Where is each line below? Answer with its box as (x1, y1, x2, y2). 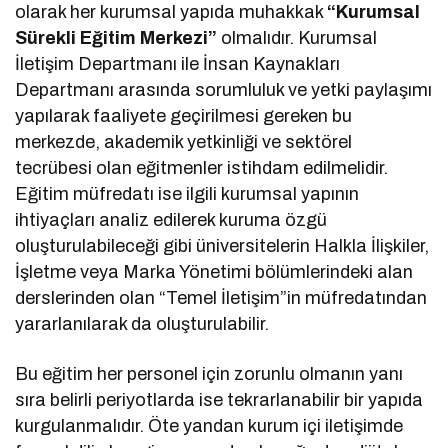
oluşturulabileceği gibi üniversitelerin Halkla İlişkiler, (15, 236, 430, 257)
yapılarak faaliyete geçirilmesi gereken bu (15, 106, 353, 127)
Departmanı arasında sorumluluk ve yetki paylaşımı (15, 80, 433, 101)
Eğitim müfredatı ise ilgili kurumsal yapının (15, 184, 360, 205)
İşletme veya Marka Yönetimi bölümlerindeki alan (15, 262, 414, 283)
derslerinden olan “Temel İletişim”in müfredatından (15, 288, 428, 309)
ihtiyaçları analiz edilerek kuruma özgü (15, 210, 328, 231)
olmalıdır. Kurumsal (217, 28, 378, 49)
